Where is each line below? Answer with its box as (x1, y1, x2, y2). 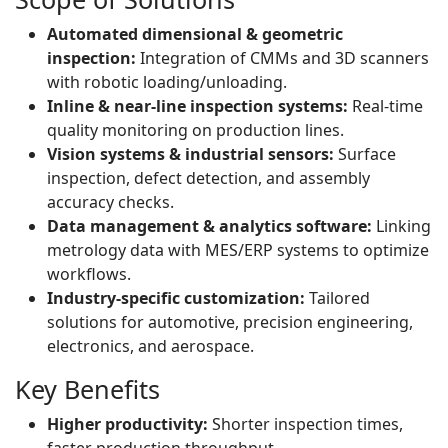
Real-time (348, 95, 423, 117)
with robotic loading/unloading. (47, 71, 287, 93)
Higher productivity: (47, 413, 208, 435)
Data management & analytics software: (47, 215, 372, 237)
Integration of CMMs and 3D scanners (136, 47, 429, 69)
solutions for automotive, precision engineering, (47, 311, 413, 333)
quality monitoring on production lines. (47, 119, 344, 141)
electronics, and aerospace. (47, 335, 254, 357)
